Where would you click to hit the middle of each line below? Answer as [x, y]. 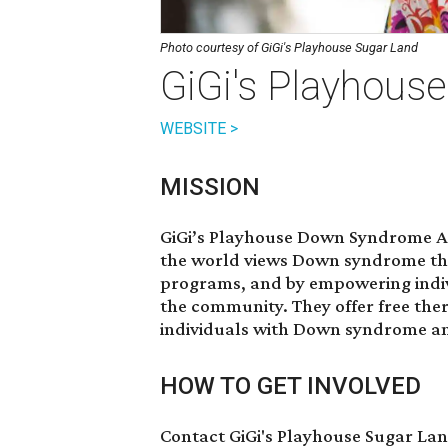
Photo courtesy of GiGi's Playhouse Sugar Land [289, 47]
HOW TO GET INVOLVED [290, 386]
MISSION [210, 187]
